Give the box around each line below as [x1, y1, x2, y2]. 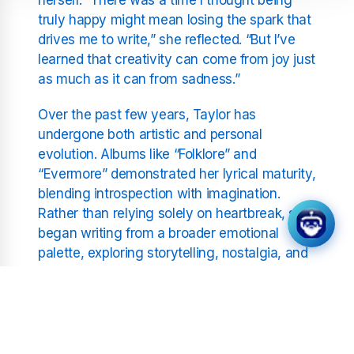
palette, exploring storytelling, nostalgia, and [38, 244, 308, 261]
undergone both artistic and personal [38, 126, 262, 142]
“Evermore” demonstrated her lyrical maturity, [38, 165, 316, 182]
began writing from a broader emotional [38, 224, 279, 241]
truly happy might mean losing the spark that [38, 11, 311, 28]
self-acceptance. [38, 264, 141, 281]
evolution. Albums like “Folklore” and [38, 145, 257, 162]
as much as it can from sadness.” [38, 70, 240, 87]
